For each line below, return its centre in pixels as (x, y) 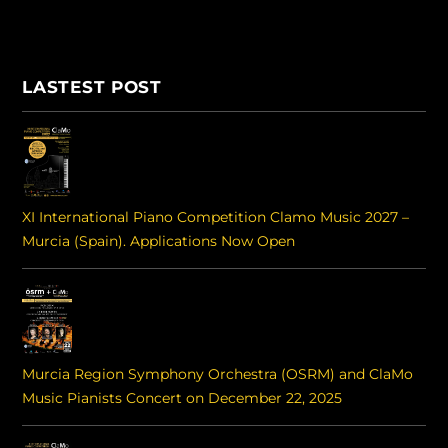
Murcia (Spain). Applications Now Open (159, 240)
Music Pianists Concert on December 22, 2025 (182, 397)
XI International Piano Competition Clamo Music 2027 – (216, 216)
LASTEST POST (92, 86)
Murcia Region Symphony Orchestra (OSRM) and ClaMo (218, 373)
